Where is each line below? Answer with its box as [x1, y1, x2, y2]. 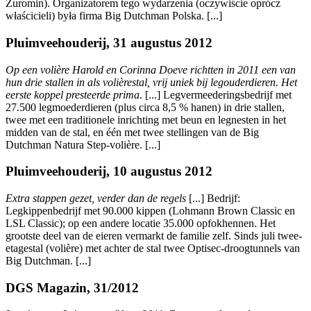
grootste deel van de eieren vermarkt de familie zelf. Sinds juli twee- [6, 230, 302, 242]
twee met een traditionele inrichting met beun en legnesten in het [6, 113, 286, 126]
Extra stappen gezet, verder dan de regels [6, 192, 186, 205]
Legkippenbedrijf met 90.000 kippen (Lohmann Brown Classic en [6, 205, 295, 217]
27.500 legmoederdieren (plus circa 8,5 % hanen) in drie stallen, [6, 101, 285, 113]
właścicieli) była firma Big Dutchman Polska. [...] [6, 10, 222, 22]
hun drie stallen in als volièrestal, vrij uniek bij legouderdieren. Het [6, 76, 297, 88]
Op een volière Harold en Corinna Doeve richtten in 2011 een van [6, 63, 296, 76]
